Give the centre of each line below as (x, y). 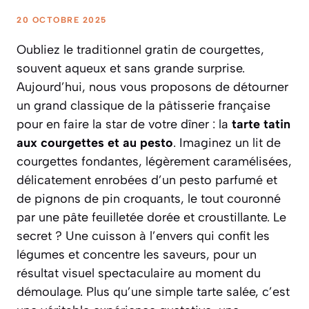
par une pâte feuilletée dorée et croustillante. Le (151, 217)
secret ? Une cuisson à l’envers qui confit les (143, 236)
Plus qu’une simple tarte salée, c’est (188, 291)
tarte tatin (261, 124)
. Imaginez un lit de (227, 142)
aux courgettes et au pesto (95, 142)
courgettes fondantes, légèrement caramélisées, (154, 161)
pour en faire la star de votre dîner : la (124, 124)
